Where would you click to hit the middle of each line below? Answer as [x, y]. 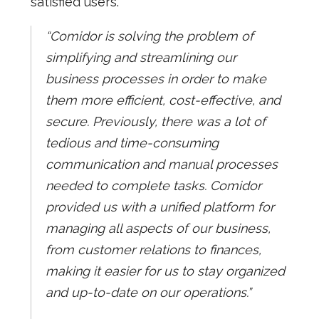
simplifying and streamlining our [141, 57]
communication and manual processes [161, 164]
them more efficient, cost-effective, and [163, 100]
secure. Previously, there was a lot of [155, 121]
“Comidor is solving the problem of [149, 36]
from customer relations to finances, [153, 249]
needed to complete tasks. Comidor [153, 185]
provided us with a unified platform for [159, 206]
